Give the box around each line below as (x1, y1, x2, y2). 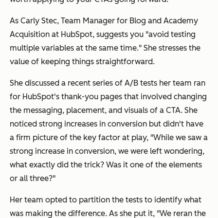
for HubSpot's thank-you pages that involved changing (10, 92, 207, 102)
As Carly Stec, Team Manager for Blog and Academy (10, 16, 198, 26)
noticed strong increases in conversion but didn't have (10, 119, 203, 129)
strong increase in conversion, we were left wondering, (10, 146, 204, 156)
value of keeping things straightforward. (10, 57, 155, 67)
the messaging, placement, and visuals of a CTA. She (10, 106, 198, 115)
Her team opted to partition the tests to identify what (10, 195, 201, 205)
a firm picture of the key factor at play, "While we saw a (10, 133, 208, 143)
